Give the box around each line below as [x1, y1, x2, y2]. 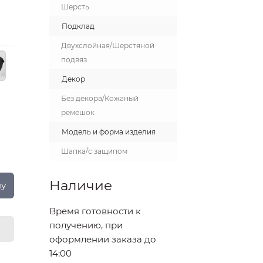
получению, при [49, 220, 123, 231]
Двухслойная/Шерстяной [60, 41, 154, 50]
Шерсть [60, 2, 89, 11]
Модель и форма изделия [61, 127, 156, 136]
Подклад [61, 22, 95, 31]
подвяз [60, 55, 87, 64]
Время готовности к [49, 205, 141, 217]
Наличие [49, 177, 112, 194]
